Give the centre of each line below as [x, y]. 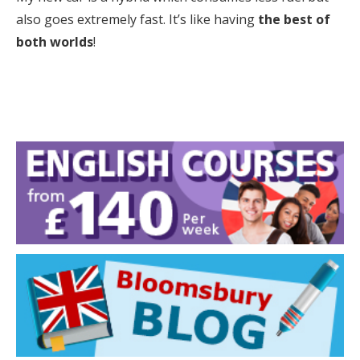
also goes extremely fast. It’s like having [137, 20]
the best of [294, 20]
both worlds [55, 42]
